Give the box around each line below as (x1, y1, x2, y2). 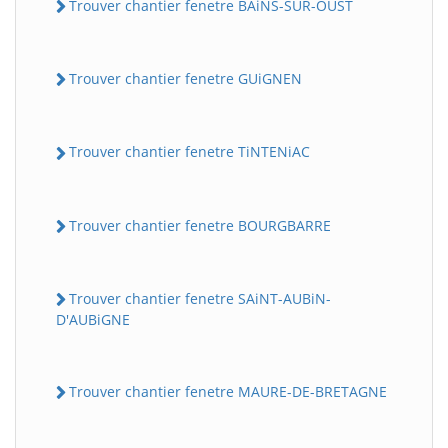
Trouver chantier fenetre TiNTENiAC (69, 142, 310, 162)
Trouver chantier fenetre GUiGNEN (69, 69, 302, 88)
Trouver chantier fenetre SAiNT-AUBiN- (69, 288, 331, 308)
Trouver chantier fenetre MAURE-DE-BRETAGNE (69, 382, 387, 401)
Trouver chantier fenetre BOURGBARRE (69, 215, 331, 235)
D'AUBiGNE (56, 310, 130, 329)
